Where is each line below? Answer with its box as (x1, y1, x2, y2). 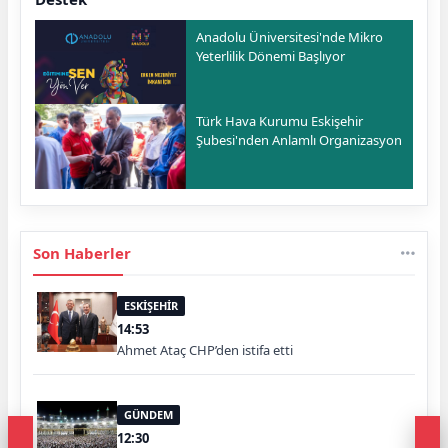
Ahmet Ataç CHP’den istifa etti (117, 340, 293, 359)
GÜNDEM (124, 406, 173, 422)
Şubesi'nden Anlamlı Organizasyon (196, 130, 403, 149)
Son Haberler (33, 242, 131, 263)
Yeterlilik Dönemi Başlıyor (196, 47, 346, 66)
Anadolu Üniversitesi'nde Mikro (196, 28, 384, 47)
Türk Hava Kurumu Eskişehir (196, 111, 364, 130)
